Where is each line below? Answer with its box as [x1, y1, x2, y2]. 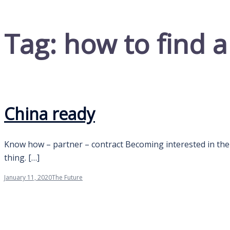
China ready [4, 103, 95, 125]
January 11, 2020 [4, 172, 52, 182]
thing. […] [4, 151, 40, 163]
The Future [52, 172, 83, 182]
